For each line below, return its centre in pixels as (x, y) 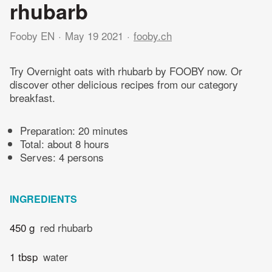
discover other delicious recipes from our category (124, 84)
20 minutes (103, 131)
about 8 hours (78, 144)
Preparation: (49, 131)
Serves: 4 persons (62, 157)
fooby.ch (153, 36)
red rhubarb (66, 228)
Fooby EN (32, 36)
